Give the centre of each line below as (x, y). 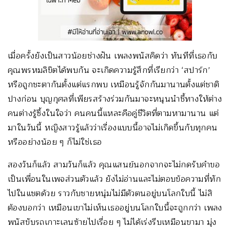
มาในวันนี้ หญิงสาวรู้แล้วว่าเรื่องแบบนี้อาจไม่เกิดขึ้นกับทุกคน (113, 128)
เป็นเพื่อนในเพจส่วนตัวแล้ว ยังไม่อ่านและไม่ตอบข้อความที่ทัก (114, 179)
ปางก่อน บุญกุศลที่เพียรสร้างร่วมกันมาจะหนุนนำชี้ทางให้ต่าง (115, 99)
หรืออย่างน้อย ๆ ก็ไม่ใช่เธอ (55, 142)
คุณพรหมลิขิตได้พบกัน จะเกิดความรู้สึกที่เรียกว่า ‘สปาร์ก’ (109, 70)
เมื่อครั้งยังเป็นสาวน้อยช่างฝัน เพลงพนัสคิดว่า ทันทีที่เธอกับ (113, 56)
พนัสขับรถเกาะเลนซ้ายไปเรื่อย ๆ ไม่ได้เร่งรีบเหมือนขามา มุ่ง (112, 222)
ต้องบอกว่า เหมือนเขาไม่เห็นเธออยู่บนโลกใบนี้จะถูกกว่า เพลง (115, 208)
